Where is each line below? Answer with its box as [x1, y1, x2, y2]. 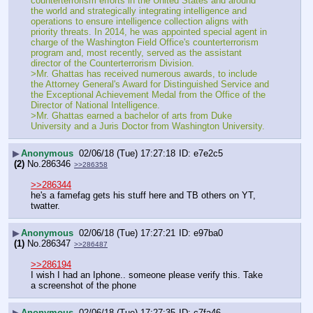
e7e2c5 [194, 148, 223, 159]
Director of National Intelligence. [31, 99, 160, 110]
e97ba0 [194, 228, 223, 239]
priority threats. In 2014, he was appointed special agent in [31, 26, 267, 37]
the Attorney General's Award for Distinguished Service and [31, 78, 269, 89]
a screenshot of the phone [31, 279, 136, 291]
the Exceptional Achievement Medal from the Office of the [31, 89, 265, 100]
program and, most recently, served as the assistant [31, 47, 242, 58]
